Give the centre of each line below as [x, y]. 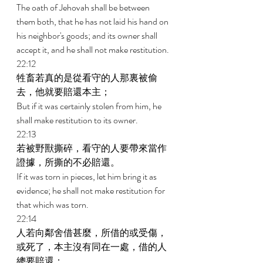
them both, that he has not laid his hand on [93, 21]
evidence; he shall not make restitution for [92, 190]
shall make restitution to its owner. [78, 120]
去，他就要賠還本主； [64, 92]
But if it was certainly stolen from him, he [90, 106]
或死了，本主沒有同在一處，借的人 [92, 247]
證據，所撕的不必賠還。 [69, 162]
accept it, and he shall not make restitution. [94, 50]
